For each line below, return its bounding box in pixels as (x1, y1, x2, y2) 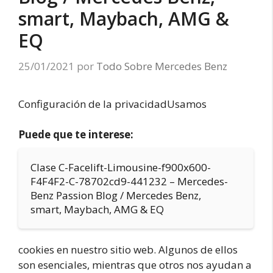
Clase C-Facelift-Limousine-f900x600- (30, 160, 211, 174)
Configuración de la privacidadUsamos (18, 96, 207, 111)
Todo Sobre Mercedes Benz (96, 58, 227, 73)
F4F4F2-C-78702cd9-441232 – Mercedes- (30, 174, 228, 188)
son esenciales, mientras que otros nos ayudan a (18, 258, 252, 272)
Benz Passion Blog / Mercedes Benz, (30, 188, 201, 202)
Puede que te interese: (18, 127, 133, 141)
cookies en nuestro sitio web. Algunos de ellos (18, 243, 238, 257)
